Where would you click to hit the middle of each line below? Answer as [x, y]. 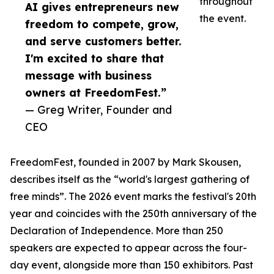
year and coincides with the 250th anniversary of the [133, 214]
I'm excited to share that [94, 58]
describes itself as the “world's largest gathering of [130, 180]
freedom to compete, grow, [102, 24]
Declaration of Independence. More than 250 [117, 231]
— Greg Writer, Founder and [98, 110]
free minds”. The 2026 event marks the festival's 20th [133, 197]
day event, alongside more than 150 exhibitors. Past [131, 265]
